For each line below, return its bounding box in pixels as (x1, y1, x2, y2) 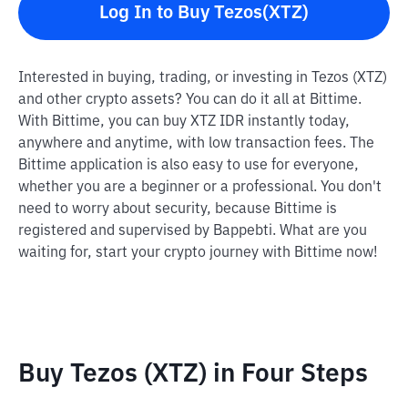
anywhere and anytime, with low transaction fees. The (18, 137, 374, 151)
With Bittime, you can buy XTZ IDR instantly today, (18, 115, 350, 129)
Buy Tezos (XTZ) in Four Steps (18, 362, 368, 387)
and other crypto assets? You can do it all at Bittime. (18, 93, 362, 107)
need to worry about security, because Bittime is (18, 202, 337, 217)
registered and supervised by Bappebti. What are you (18, 224, 367, 239)
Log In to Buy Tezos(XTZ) (99, 4, 309, 22)
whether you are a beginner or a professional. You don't (18, 180, 382, 195)
